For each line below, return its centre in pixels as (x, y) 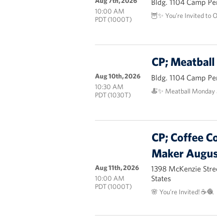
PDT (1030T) (113, 95)
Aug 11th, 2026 (117, 168)
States (161, 178)
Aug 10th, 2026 (117, 76)
